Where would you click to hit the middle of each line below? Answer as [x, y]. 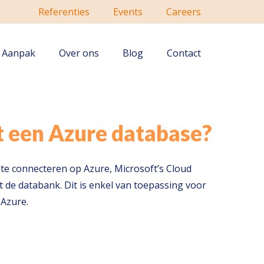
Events [128, 12]
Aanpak [19, 53]
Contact [184, 53]
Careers [184, 12]
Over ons [79, 53]
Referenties [64, 12]
